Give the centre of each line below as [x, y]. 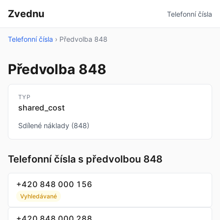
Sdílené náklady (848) [54, 125]
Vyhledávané [39, 196]
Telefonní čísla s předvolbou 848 [85, 159]
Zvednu [26, 14]
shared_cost [41, 108]
